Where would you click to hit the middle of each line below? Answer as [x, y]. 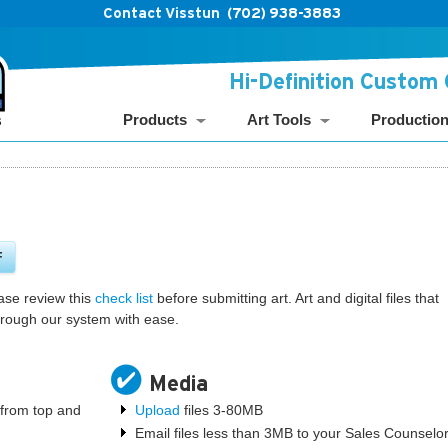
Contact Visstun [161, 13]
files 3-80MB [222, 409]
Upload [158, 409]
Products [155, 119]
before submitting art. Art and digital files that [296, 297]
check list [124, 297]
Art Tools [279, 119]
